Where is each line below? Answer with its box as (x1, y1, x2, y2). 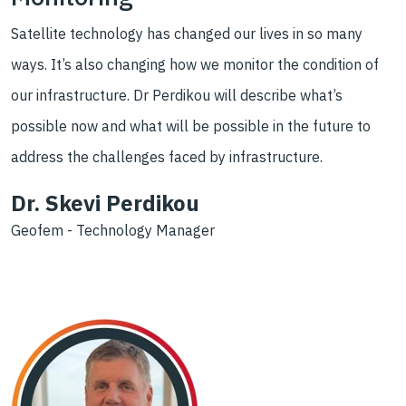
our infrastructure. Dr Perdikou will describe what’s (11, 86, 343, 105)
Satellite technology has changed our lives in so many (11, 24, 362, 43)
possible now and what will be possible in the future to (11, 117, 371, 136)
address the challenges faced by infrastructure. (11, 148, 330, 167)
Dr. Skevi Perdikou (11, 188, 199, 218)
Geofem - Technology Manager (11, 221, 215, 240)
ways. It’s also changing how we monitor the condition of (11, 55, 379, 74)
